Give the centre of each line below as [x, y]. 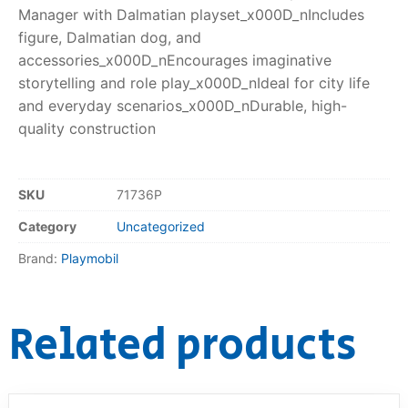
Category [47, 227]
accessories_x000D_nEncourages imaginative [175, 60]
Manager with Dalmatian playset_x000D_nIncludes [191, 14]
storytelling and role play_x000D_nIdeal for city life [194, 82]
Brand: [40, 259]
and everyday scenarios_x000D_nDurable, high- [183, 105]
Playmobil [90, 259]
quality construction [87, 128]
